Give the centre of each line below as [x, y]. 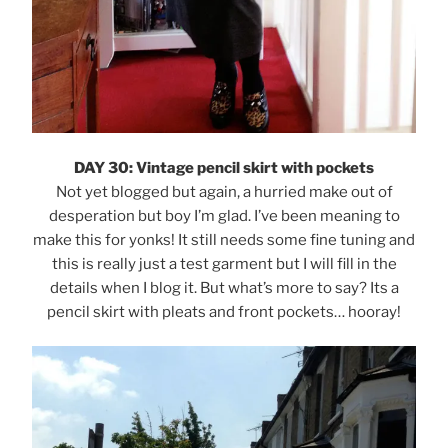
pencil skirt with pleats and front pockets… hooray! [224, 311]
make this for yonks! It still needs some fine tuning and [224, 239]
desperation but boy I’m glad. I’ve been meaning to [224, 215]
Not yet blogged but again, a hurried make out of [224, 191]
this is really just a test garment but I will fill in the [224, 263]
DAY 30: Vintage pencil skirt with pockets [224, 167]
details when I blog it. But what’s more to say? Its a [224, 287]
